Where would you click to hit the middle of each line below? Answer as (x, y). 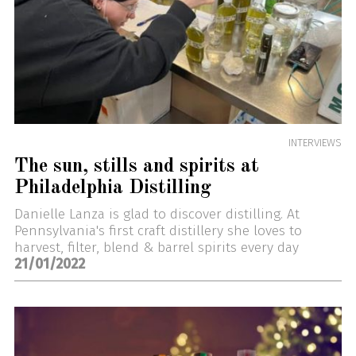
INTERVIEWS (315, 142)
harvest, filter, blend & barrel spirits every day (156, 248)
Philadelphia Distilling (112, 188)
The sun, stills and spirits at (136, 166)
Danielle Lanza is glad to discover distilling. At (157, 215)
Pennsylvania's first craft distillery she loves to (158, 231)
